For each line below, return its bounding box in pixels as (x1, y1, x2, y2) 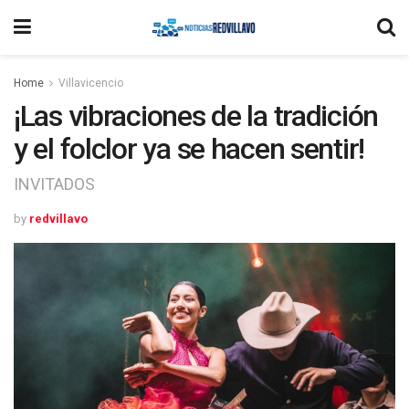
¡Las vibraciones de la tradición (14, 99, 379, 133)
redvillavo (29, 211, 88, 225)
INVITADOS (14, 173, 95, 194)
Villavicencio (58, 77, 123, 89)
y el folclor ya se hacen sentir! (14, 131, 365, 166)
